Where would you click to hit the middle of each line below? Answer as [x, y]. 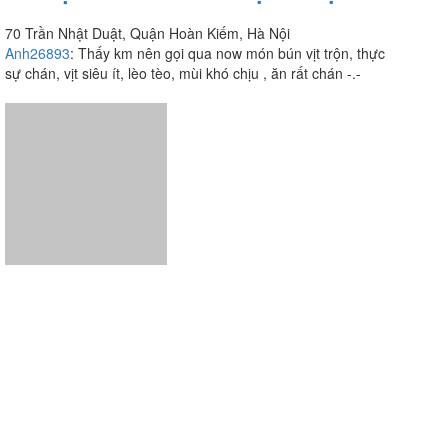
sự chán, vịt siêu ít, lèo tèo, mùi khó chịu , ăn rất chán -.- [183, 73]
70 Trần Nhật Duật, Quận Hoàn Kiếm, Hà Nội [147, 33]
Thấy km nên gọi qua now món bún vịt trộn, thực [231, 53]
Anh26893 [37, 53]
